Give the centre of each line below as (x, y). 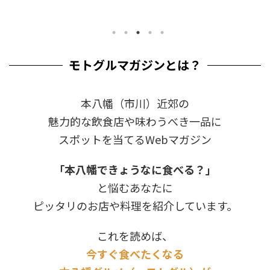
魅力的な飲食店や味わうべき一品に (135, 121)
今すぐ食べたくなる (135, 254)
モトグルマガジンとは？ (135, 65)
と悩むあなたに (135, 187)
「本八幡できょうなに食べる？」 (135, 169)
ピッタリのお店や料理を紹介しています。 (135, 206)
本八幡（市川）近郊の (135, 103)
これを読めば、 (135, 236)
